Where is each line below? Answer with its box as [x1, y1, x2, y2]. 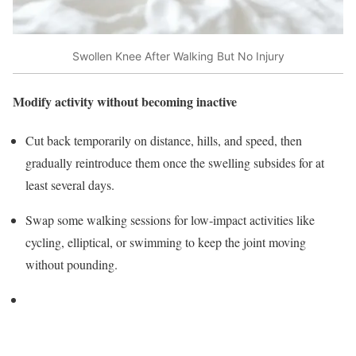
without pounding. [25, 256, 118, 273]
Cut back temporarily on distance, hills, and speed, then [25, 132, 302, 149]
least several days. [25, 176, 114, 194]
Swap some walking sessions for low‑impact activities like [25, 211, 315, 229]
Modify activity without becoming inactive [13, 92, 237, 111]
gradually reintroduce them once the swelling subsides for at [25, 154, 324, 172]
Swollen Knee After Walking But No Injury [72, 49, 284, 64]
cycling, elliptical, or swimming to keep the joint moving [25, 234, 306, 251]
